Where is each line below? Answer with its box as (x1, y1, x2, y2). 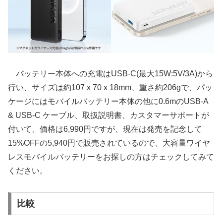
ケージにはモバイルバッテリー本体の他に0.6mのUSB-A (8, 97, 208, 106)
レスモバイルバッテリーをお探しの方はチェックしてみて (8, 153, 214, 162)
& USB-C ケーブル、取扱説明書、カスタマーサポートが (8, 111, 209, 120)
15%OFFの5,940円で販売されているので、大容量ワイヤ (8, 139, 210, 148)
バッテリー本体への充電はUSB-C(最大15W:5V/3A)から (8, 69, 213, 78)
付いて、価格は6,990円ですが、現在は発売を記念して (8, 125, 202, 134)
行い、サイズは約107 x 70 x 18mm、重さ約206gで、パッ (8, 83, 213, 92)
